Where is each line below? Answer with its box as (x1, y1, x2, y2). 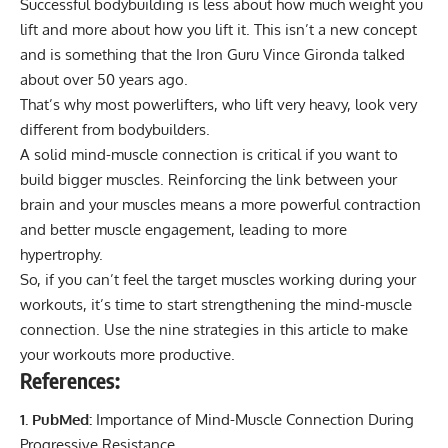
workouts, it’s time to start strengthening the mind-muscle (20, 294, 412, 314)
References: (20, 366, 120, 394)
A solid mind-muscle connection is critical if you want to (20, 144, 398, 164)
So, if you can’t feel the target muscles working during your (20, 269, 416, 289)
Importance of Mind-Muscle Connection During (96, 410, 414, 430)
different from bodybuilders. (20, 119, 210, 139)
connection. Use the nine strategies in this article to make (20, 319, 408, 339)
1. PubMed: (20, 410, 96, 430)
